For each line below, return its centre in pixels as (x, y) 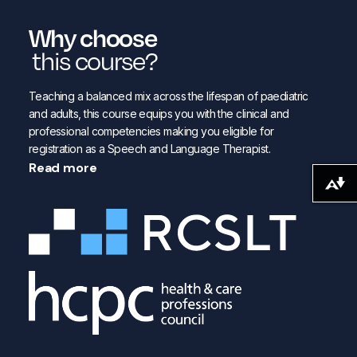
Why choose (92, 37)
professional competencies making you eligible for (151, 131)
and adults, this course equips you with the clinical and (159, 113)
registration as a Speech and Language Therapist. (149, 148)
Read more (63, 167)
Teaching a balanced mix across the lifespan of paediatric (168, 96)
